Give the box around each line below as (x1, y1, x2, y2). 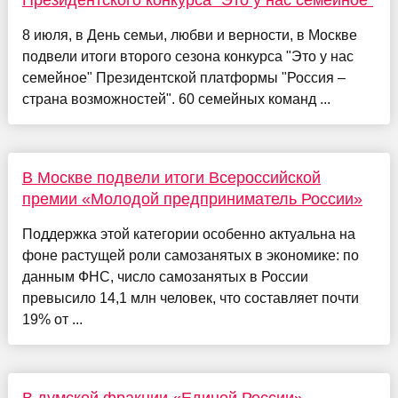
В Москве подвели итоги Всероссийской (21, 168, 321, 187)
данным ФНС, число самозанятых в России (21, 268, 308, 284)
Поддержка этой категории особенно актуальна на (21, 226, 355, 242)
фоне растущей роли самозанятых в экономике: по (21, 247, 359, 263)
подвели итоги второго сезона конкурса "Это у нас (21, 48, 354, 64)
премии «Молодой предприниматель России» (21, 189, 362, 208)
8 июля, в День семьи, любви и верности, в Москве (21, 27, 357, 43)
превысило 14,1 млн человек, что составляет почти (21, 290, 359, 306)
